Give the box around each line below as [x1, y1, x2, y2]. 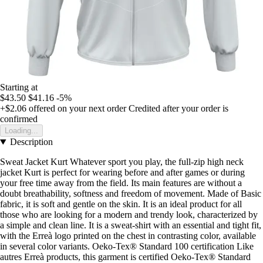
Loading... [5, 126, 38, 136]
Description [9, 137, 53, 147]
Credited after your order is [129, 103, 228, 114]
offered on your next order [26, 103, 126, 114]
